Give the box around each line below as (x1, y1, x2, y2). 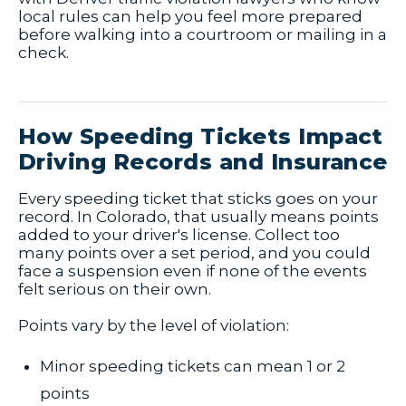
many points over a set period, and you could (18, 244, 371, 263)
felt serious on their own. (18, 280, 211, 299)
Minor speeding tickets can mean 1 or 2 (40, 357, 345, 376)
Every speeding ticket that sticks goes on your (18, 189, 378, 208)
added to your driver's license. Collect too (18, 226, 340, 245)
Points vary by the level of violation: (18, 316, 289, 335)
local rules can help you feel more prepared (18, 7, 362, 26)
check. (18, 43, 69, 63)
